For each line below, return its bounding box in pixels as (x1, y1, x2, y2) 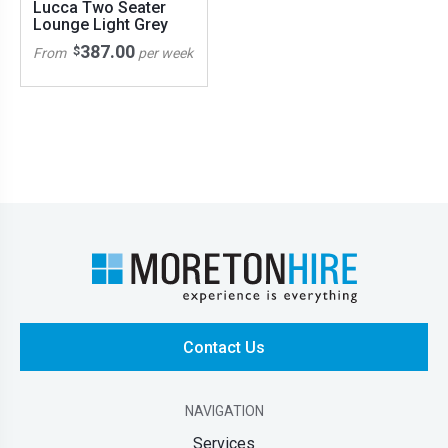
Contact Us (183, 337, 265, 357)
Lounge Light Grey (33, 14, 168, 34)
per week (138, 44, 193, 61)
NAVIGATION (184, 403, 264, 419)
